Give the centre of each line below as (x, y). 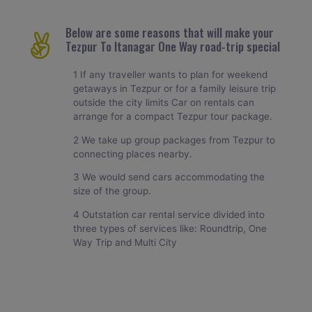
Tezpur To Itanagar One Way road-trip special (172, 46)
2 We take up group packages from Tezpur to (174, 140)
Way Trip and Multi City (125, 242)
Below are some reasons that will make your (169, 32)
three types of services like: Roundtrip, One (170, 228)
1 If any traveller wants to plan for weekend (171, 74)
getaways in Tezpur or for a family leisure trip (175, 88)
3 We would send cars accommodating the (169, 177)
